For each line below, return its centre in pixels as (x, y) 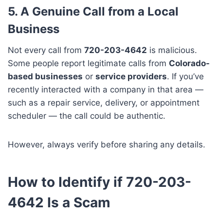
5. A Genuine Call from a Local (93, 11)
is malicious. (172, 50)
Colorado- (189, 63)
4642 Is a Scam (59, 202)
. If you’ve (185, 76)
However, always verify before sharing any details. (107, 144)
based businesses (45, 76)
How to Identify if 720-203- (100, 182)
